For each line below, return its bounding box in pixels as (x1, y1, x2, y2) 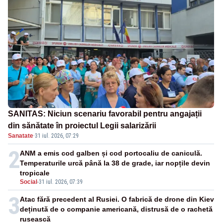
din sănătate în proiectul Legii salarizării (8, 121, 156, 130)
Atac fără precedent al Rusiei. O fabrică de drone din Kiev (20, 195, 214, 204)
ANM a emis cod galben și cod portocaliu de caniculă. (20, 149, 202, 158)
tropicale (20, 169, 50, 177)
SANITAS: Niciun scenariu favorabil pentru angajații (8, 110, 202, 118)
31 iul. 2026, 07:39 (39, 178, 83, 186)
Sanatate (8, 132, 33, 140)
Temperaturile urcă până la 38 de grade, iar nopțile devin (20, 159, 210, 167)
